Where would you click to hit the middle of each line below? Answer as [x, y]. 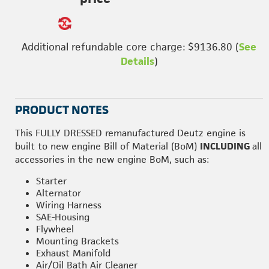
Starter [51, 181]
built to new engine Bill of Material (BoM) [107, 146]
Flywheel [55, 229]
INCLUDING [226, 146]
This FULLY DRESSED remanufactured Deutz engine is [130, 133]
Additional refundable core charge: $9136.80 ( [130, 47]
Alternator [59, 193]
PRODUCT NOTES [62, 110]
